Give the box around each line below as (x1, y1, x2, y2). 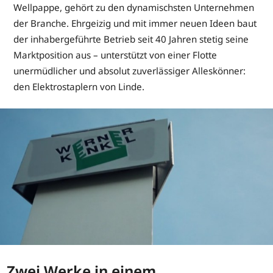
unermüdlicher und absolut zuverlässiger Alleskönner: (13, 65, 246, 77)
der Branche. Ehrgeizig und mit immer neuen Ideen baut (13, 17, 257, 30)
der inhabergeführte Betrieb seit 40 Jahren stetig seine (13, 33, 249, 46)
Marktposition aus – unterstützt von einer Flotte (13, 49, 218, 62)
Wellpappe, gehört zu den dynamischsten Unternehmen (13, 1, 255, 14)
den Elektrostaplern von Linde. (13, 80, 145, 93)
